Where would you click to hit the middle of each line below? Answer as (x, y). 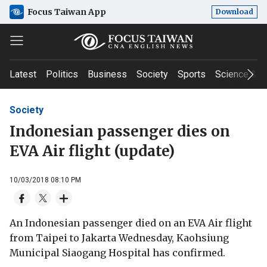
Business (107, 74)
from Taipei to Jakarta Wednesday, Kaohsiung (119, 237)
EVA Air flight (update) (92, 151)
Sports (192, 74)
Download (235, 12)
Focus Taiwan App (67, 12)
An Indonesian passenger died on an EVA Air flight (131, 223)
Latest (23, 74)
